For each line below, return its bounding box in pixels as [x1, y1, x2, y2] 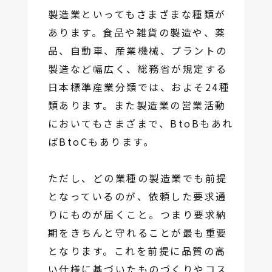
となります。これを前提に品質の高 [47, 243, 226, 259]
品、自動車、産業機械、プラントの [47, 43, 228, 58]
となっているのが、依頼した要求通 [47, 189, 227, 204]
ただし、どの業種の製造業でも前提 [47, 171, 228, 186]
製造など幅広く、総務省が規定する [47, 61, 228, 76]
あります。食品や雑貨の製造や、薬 [47, 25, 226, 40]
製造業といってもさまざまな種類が [47, 7, 226, 22]
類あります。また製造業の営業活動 [47, 98, 226, 113]
